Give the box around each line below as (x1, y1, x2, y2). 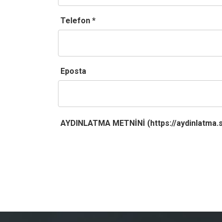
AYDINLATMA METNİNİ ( (60, 118, 150, 128)
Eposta (60, 66, 86, 76)
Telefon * (60, 16, 96, 25)
